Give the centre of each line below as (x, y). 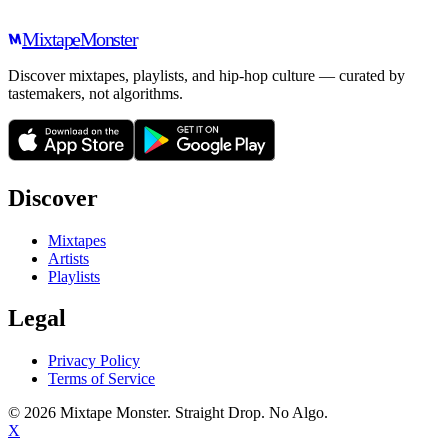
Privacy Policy (94, 361)
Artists (68, 258)
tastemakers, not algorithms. (95, 93)
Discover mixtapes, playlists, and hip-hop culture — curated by (206, 75)
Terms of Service (101, 379)
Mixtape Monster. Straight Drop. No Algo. (192, 413)
